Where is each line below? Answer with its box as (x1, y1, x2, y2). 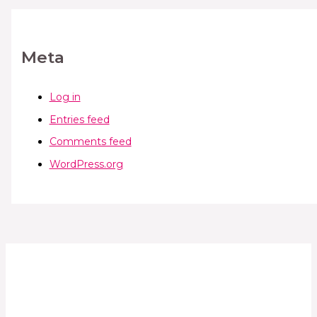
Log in (49, 91, 81, 104)
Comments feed (49, 135, 132, 149)
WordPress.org (49, 157, 123, 171)
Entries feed (49, 113, 110, 126)
